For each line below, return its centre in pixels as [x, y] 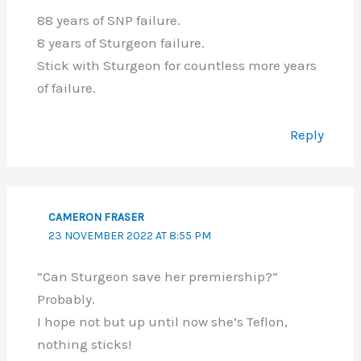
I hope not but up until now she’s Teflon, [162, 322]
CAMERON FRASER [97, 217]
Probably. [66, 299]
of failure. [66, 88]
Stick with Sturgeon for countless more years [176, 66]
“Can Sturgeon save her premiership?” [157, 277]
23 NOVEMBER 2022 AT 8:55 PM [130, 235]
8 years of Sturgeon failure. [120, 43]
